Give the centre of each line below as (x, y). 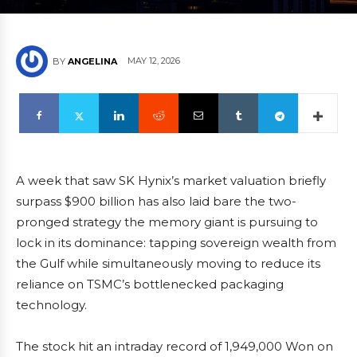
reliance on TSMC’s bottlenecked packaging (150, 284)
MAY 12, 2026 (154, 61)
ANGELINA (92, 61)
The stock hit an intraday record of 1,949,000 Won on (175, 346)
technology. (51, 305)
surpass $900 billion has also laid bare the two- (156, 201)
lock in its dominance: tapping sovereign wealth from (176, 243)
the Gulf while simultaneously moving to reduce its (168, 263)
